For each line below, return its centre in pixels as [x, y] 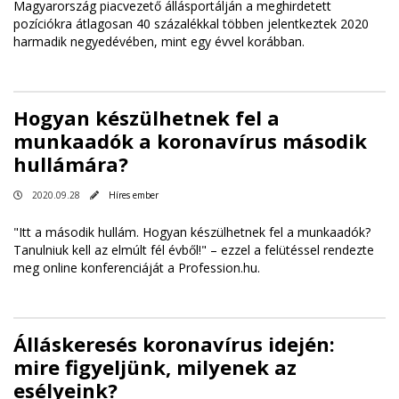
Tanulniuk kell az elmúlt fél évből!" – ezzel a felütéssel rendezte [194, 250]
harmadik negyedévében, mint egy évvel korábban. [161, 42]
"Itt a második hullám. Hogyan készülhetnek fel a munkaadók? [192, 232]
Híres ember [134, 195]
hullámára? [71, 164]
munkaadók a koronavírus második [190, 141]
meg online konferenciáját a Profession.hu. [137, 268]
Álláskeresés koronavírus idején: [174, 344]
